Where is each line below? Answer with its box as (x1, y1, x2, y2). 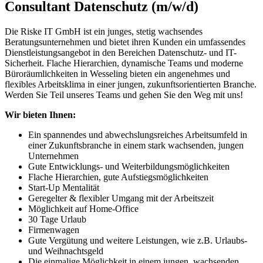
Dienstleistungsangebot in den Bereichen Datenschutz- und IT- (5, 47, 237, 58)
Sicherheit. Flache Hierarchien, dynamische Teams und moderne (5, 58, 243, 68)
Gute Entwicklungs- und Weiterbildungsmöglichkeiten (28, 161, 230, 171)
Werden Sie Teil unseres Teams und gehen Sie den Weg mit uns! (5, 89, 243, 100)
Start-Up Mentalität (28, 182, 99, 193)
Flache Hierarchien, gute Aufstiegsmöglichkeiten (28, 171, 208, 182)
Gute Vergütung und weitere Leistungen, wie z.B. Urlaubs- (28, 235, 247, 245)
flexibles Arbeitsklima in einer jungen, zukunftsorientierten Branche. (5, 79, 257, 89)
